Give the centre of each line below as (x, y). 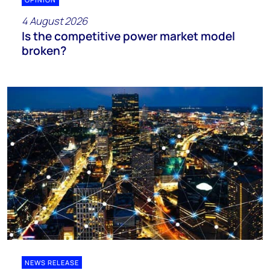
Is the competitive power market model (128, 36)
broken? (44, 50)
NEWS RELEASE (52, 262)
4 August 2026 (55, 20)
